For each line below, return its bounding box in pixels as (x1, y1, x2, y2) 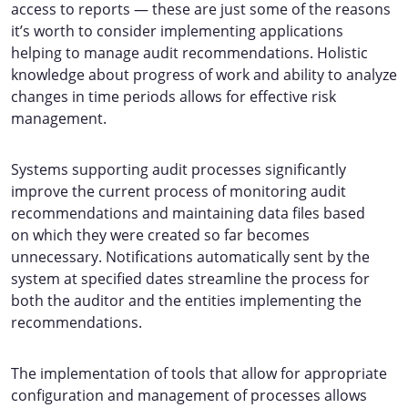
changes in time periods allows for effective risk (11, 87, 336, 107)
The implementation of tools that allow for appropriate (11, 363, 387, 383)
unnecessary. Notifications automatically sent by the (11, 247, 370, 267)
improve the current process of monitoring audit (11, 181, 346, 201)
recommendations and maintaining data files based (11, 203, 365, 223)
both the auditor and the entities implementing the (11, 291, 362, 311)
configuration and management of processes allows (11, 385, 367, 405)
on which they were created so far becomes (11, 225, 310, 245)
